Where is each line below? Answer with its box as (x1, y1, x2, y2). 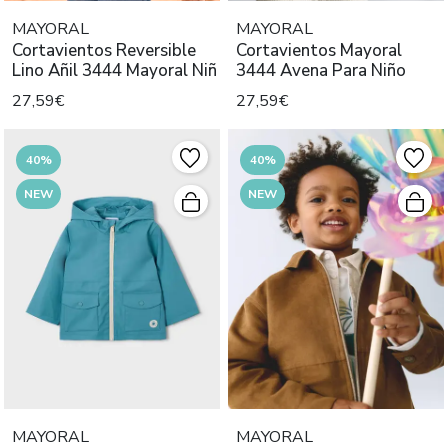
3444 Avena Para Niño (236, 59, 406, 83)
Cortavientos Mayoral (236, 39, 402, 63)
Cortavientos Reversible (12, 39, 196, 63)
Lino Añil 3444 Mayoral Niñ (12, 59, 217, 83)
